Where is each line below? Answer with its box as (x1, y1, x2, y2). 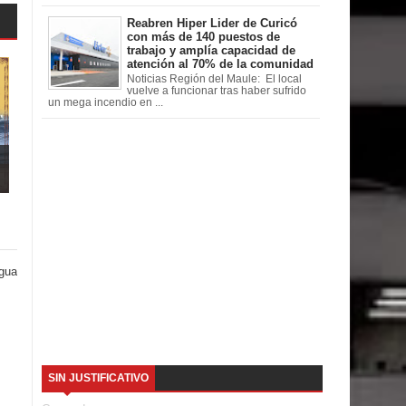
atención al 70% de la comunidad (127, 57, 314, 72)
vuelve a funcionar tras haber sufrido (127, 84, 306, 96)
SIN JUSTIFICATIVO (48, 371, 149, 384)
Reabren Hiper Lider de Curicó (127, 16, 297, 31)
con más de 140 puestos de (127, 30, 280, 44)
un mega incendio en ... (47, 96, 163, 108)
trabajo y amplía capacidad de (127, 43, 295, 58)
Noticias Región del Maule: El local (127, 72, 302, 84)
